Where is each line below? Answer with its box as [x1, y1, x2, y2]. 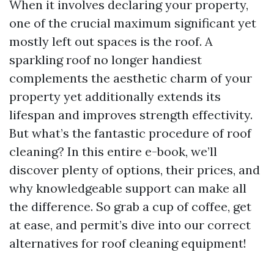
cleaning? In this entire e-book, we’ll [9, 144, 217, 159]
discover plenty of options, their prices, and [9, 162, 260, 177]
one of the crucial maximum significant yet [9, 15, 256, 31]
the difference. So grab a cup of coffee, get [9, 199, 251, 214]
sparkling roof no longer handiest [9, 52, 202, 67]
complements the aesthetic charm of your [9, 70, 252, 86]
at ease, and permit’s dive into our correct [9, 217, 251, 232]
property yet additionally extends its [9, 89, 221, 104]
